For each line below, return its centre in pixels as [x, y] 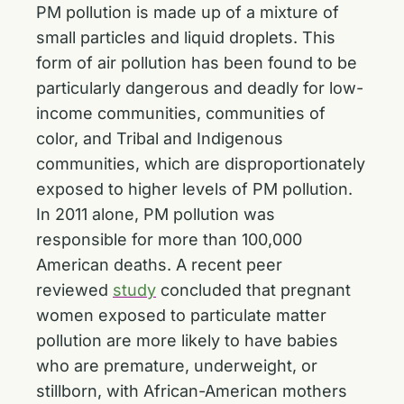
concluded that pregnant [253, 290]
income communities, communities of [181, 113]
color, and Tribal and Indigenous [160, 138]
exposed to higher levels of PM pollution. [194, 189]
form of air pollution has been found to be [197, 63]
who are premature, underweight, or [177, 366]
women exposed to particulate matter [181, 315]
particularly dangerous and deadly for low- [200, 88]
